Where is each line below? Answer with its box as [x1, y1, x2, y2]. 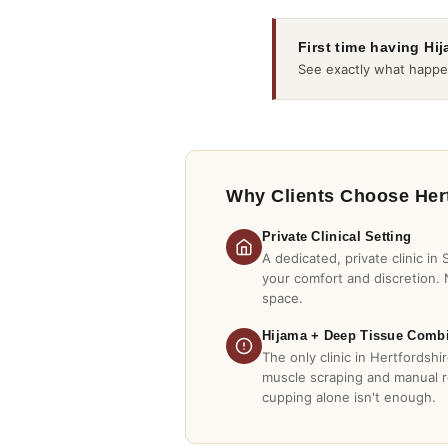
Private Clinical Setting [262, 228, 412, 244]
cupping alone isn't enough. [262, 388, 436, 405]
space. [262, 289, 303, 306]
